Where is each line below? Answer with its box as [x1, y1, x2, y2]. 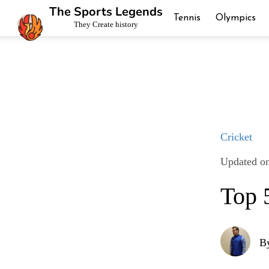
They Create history [73, 20, 138, 29]
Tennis [173, 13, 201, 23]
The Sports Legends [49, 4, 163, 20]
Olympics [215, 13, 256, 23]
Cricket [220, 131, 253, 144]
